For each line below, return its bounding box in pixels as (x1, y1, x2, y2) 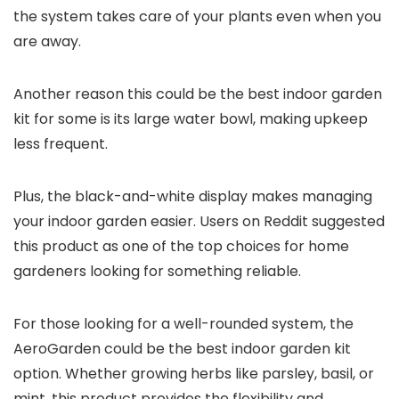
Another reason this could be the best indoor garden (13, 84, 382, 104)
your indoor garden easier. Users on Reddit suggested (13, 211, 385, 232)
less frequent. (13, 134, 111, 154)
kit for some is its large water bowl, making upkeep (13, 109, 368, 129)
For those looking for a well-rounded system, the (13, 313, 354, 334)
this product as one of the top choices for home (13, 236, 349, 256)
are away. (13, 31, 81, 52)
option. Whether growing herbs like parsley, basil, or (13, 363, 374, 384)
